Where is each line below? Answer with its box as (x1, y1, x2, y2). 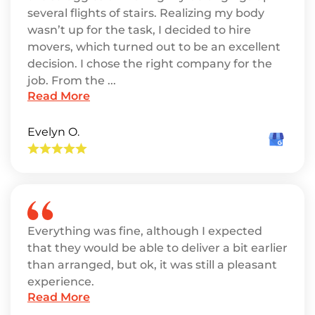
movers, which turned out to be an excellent (27, 40, 281, 53)
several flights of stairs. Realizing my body (27, 6, 264, 20)
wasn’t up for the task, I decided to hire (27, 23, 251, 37)
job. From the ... (27, 74, 116, 87)
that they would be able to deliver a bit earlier (27, 241, 288, 255)
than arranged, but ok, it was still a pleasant (27, 258, 277, 271)
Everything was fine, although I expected (27, 224, 262, 238)
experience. (27, 275, 94, 288)
